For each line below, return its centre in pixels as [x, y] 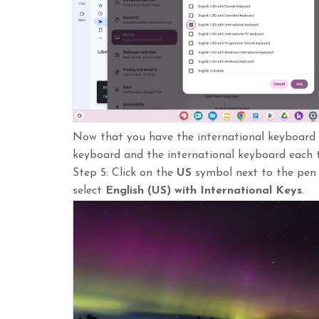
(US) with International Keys [225, 191]
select [89, 191]
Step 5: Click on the [125, 173]
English [126, 191]
